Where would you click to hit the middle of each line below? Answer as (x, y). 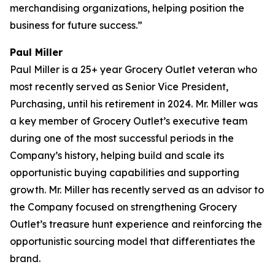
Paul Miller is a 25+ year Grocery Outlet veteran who (134, 69)
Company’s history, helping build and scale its (117, 155)
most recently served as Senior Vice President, (119, 87)
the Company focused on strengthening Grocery (123, 207)
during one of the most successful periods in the (122, 138)
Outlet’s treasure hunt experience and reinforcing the (136, 224)
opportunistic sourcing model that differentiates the (133, 241)
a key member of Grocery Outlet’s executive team (129, 121)
